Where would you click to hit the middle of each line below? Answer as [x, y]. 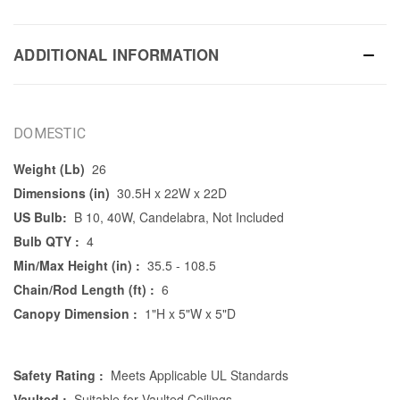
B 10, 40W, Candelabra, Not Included [179, 217]
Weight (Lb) [49, 169]
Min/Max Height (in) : [77, 266]
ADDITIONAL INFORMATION [117, 55]
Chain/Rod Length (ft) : [84, 290]
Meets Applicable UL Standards [199, 375]
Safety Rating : [58, 375]
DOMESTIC [50, 134]
